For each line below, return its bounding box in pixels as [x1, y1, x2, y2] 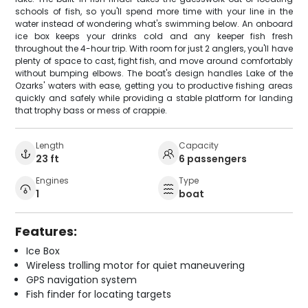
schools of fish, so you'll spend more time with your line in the [15, 5, 293, 18]
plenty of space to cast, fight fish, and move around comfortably [15, 55, 293, 67]
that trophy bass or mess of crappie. [15, 104, 168, 117]
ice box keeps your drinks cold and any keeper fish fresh [15, 30, 293, 43]
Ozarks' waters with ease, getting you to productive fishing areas [15, 80, 293, 92]
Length [36, 140, 65, 152]
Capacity [179, 140, 219, 152]
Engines [36, 175, 69, 187]
